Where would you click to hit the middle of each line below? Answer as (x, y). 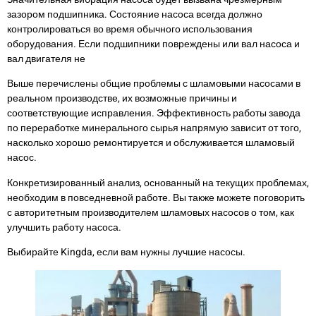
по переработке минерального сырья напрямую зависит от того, (154, 128)
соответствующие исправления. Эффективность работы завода (154, 114)
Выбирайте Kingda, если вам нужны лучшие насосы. (126, 253)
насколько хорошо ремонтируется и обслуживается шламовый (151, 143)
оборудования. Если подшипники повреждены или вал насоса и (153, 44)
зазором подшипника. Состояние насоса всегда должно (135, 15)
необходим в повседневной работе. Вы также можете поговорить (156, 197)
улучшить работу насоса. (64, 227)
